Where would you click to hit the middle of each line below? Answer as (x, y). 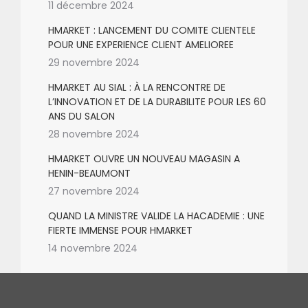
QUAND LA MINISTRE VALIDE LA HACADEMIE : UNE (156, 216)
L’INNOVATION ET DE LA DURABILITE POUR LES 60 (157, 102)
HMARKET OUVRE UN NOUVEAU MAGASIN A (144, 159)
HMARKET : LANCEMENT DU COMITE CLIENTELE (152, 30)
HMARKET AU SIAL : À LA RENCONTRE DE (137, 87)
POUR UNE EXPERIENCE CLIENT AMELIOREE (141, 45)
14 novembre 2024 (93, 248)
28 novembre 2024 (94, 134)
